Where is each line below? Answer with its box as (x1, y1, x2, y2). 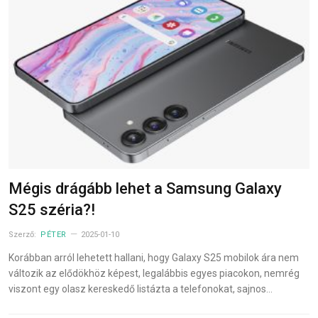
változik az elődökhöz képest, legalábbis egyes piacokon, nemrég (9, 267, 300, 279)
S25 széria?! (9, 200, 95, 219)
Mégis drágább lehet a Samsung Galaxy (9, 179, 282, 197)
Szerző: (9, 229, 38, 239)
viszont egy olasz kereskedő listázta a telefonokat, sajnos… (9, 283, 273, 295)
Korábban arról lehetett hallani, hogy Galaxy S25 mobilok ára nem (9, 251, 299, 263)
